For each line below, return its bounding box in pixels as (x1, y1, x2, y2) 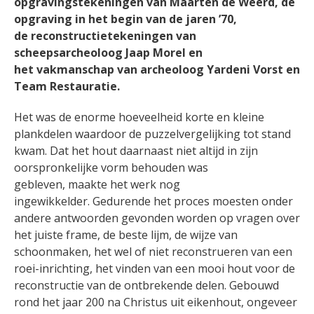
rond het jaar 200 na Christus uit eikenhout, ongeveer (14, 294, 297, 310)
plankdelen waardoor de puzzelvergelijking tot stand (14, 126, 291, 142)
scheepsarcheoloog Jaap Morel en (14, 45, 203, 61)
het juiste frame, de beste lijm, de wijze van (14, 227, 238, 243)
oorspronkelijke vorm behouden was (14, 160, 208, 176)
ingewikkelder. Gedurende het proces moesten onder (14, 193, 293, 210)
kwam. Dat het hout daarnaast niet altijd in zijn (14, 143, 258, 159)
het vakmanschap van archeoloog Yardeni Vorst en (14, 62, 300, 78)
